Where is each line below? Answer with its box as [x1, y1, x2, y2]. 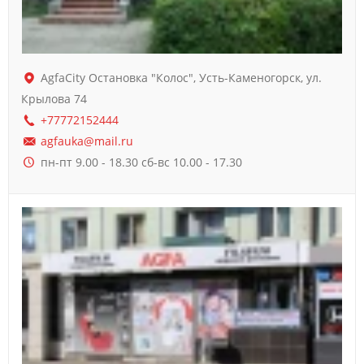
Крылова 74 [21, 91, 87, 107]
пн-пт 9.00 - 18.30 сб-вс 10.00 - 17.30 [40, 154, 242, 171]
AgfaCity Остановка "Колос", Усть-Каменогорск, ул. [40, 70, 322, 86]
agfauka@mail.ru [40, 133, 133, 149]
